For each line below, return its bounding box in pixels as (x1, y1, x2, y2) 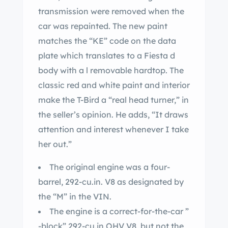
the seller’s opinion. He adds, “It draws (38, 109, 188, 120)
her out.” (38, 139, 72, 149)
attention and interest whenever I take (38, 124, 189, 134)
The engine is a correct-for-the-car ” (49, 206, 189, 216)
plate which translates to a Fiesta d (38, 50, 175, 61)
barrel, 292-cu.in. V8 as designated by (38, 177, 184, 187)
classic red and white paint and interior (38, 80, 190, 90)
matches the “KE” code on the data (38, 36, 176, 46)
